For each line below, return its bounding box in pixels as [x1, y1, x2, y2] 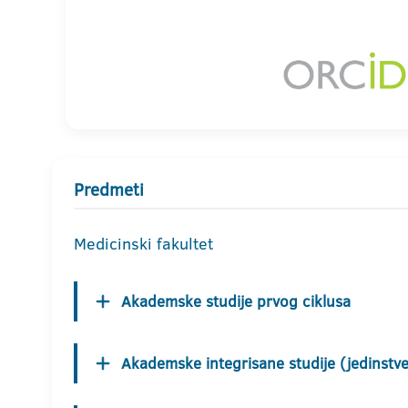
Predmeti [74, 178, 144, 203]
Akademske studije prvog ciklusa [121, 291, 351, 312]
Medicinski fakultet [74, 232, 213, 256]
